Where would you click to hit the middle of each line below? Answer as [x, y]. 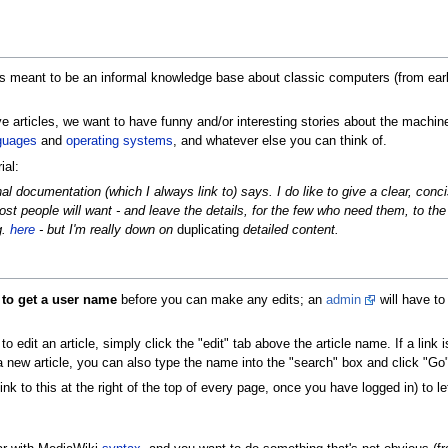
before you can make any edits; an [221, 299]
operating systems [119, 141]
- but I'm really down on [105, 230]
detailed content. [288, 230]
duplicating [207, 230]
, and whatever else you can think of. [279, 141]
